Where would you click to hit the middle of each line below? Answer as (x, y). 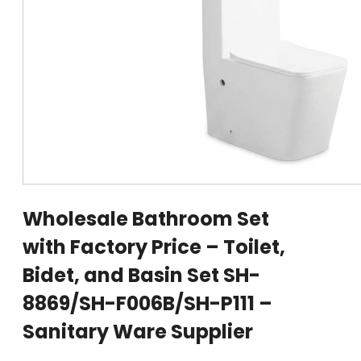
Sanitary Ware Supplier (138, 331)
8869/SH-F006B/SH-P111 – (147, 303)
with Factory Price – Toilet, (154, 247)
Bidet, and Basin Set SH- (141, 275)
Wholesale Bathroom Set (146, 218)
